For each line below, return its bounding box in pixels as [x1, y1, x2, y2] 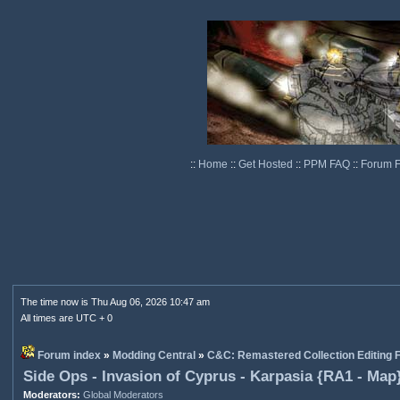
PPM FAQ [303, 158, 353, 171]
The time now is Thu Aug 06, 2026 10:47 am [20, 296, 210, 307]
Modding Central [112, 349, 196, 362]
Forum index [37, 349, 101, 362]
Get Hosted [237, 158, 296, 171]
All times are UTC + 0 [20, 312, 112, 323]
